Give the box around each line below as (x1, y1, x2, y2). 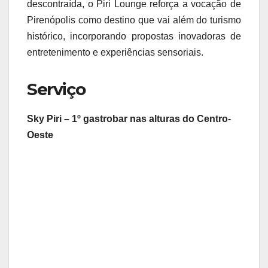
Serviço (27, 79, 86, 100)
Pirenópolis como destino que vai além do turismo (27, 15, 241, 26)
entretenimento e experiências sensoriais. (27, 47, 203, 58)
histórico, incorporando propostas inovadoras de (27, 31, 241, 42)
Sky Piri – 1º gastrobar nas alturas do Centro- (27, 114, 231, 124)
